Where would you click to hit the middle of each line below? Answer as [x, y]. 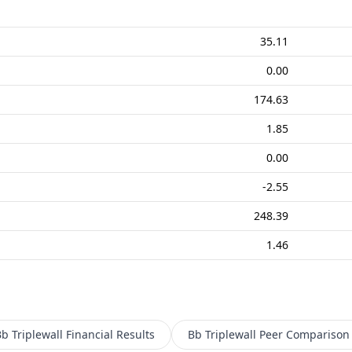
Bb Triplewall [222, 334]
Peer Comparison [304, 334]
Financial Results [110, 334]
